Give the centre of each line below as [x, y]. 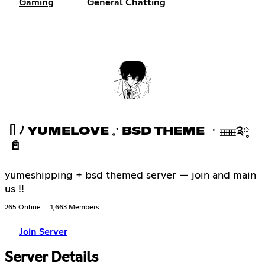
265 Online [23, 207]
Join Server [43, 232]
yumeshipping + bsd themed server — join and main [130, 175]
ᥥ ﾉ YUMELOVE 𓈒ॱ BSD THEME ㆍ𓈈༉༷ [129, 131]
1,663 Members [75, 207]
